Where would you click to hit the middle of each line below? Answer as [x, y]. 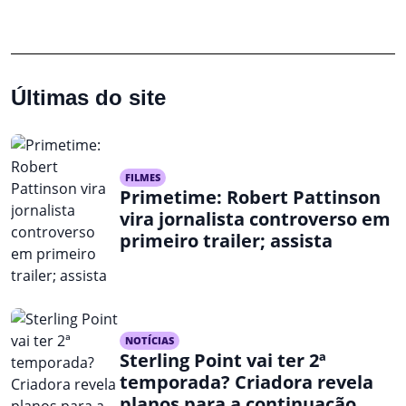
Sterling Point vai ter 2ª [223, 361]
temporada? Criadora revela [246, 382]
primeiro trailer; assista [226, 241]
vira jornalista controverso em [255, 219]
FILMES [143, 178]
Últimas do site [88, 98]
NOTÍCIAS [150, 341]
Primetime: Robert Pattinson [250, 198]
